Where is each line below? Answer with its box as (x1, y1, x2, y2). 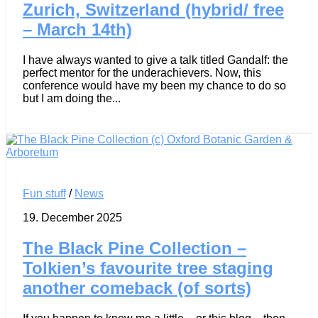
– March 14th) (23, 20, 132, 40)
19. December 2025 (23, 211, 122, 224)
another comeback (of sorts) (23, 278, 251, 297)
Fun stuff (23, 187, 66, 199)
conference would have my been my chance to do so (23, 79, 286, 92)
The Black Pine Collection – (23, 238, 246, 258)
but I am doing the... (23, 92, 121, 104)
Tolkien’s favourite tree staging (23, 258, 273, 278)
